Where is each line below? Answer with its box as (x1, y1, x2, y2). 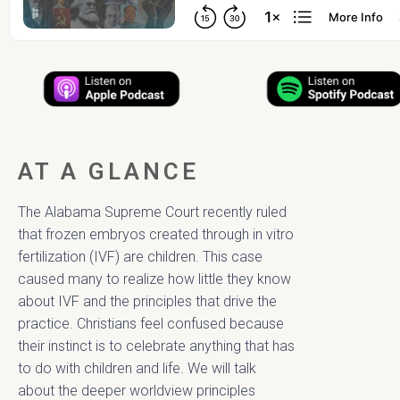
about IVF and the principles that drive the (18, 292, 277, 310)
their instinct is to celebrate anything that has (18, 337, 295, 354)
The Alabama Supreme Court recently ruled (18, 203, 287, 221)
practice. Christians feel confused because (18, 314, 284, 332)
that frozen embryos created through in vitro (18, 225, 294, 243)
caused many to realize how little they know (18, 270, 291, 287)
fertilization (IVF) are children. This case (18, 247, 262, 265)
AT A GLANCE (18, 157, 199, 185)
